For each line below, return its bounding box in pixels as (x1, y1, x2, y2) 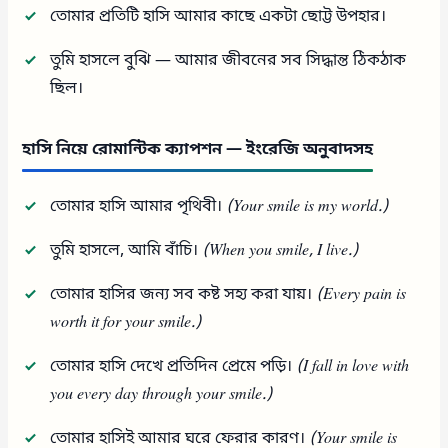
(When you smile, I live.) (202, 239, 360, 262)
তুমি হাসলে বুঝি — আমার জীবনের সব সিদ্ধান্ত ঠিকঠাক (50, 49, 407, 72)
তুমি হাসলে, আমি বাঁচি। (50, 239, 203, 262)
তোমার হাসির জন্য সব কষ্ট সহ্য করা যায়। (50, 283, 317, 306)
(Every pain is (316, 283, 407, 306)
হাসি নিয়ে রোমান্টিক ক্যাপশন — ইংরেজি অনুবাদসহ (22, 138, 374, 161)
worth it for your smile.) (50, 311, 203, 334)
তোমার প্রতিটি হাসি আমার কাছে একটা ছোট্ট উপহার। (50, 5, 387, 28)
